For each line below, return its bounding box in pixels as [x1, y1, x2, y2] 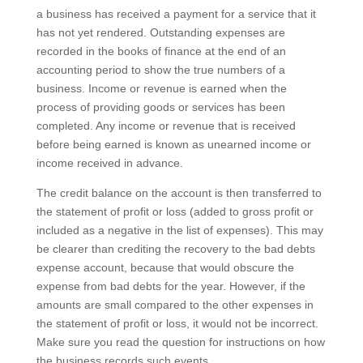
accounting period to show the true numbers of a [36, 63, 285, 76]
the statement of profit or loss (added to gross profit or [36, 205, 314, 218]
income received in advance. [36, 156, 183, 169]
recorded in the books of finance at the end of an [36, 45, 286, 58]
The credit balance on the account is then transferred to [36, 186, 322, 199]
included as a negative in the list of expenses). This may [36, 224, 323, 237]
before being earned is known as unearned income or [36, 138, 311, 151]
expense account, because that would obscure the [36, 261, 294, 274]
